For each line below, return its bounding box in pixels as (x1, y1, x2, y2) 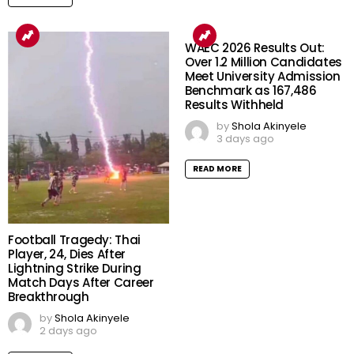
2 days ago (40, 323, 97, 339)
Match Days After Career (8, 274, 154, 292)
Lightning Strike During (8, 260, 141, 277)
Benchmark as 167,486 (185, 82, 317, 100)
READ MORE (193, 163, 242, 175)
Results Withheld (185, 96, 284, 114)
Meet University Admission (185, 68, 341, 85)
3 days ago (217, 131, 274, 147)
